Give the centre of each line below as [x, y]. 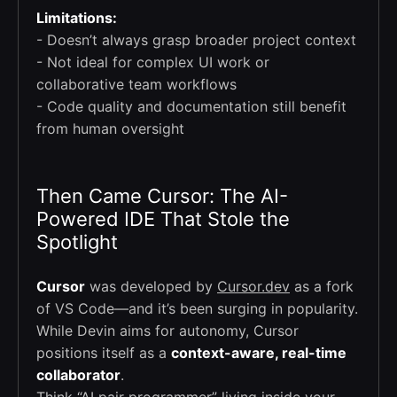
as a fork [322, 286]
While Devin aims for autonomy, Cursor [167, 330]
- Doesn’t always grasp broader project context [196, 39]
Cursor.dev [253, 286]
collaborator [78, 374]
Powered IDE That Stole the [163, 218]
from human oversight [110, 128]
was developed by [151, 286]
